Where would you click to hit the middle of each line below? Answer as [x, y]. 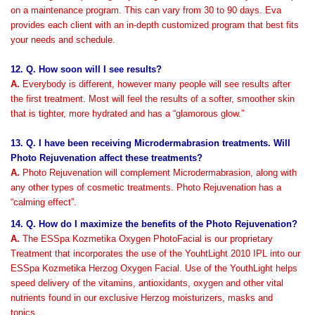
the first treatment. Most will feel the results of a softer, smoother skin [153, 99]
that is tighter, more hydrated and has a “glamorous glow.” [127, 114]
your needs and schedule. [63, 40]
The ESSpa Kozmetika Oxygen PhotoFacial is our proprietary [146, 239]
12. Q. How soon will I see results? [86, 69]
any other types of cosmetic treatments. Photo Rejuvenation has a [146, 187]
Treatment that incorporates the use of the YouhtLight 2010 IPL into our [155, 253]
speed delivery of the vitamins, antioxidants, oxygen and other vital [147, 283]
